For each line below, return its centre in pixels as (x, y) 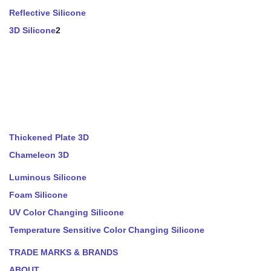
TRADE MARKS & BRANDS (64, 252)
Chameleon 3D (39, 155)
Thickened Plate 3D (49, 137)
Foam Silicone (38, 195)
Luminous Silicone (48, 177)
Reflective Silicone (47, 13)
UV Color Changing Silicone (67, 212)
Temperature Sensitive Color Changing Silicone (107, 230)
